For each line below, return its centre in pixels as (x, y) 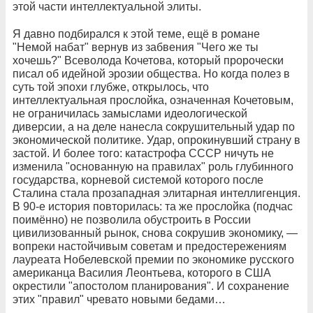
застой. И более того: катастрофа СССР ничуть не (143, 153)
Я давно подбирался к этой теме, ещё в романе (136, 34)
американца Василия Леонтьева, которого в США (142, 272)
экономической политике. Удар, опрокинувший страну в (156, 140)
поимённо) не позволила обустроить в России (132, 219)
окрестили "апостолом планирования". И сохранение (151, 286)
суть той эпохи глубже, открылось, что (111, 87)
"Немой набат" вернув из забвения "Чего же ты (136, 47)
